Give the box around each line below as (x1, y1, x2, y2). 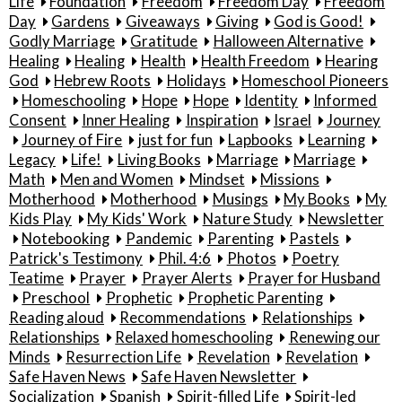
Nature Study (202, 209, 293, 228)
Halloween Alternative (213, 31, 363, 50)
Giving (214, 12, 258, 31)
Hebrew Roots (54, 71, 152, 90)
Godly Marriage (9, 31, 115, 50)
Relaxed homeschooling (115, 328, 274, 346)
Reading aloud (9, 308, 104, 327)
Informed (313, 91, 378, 109)
